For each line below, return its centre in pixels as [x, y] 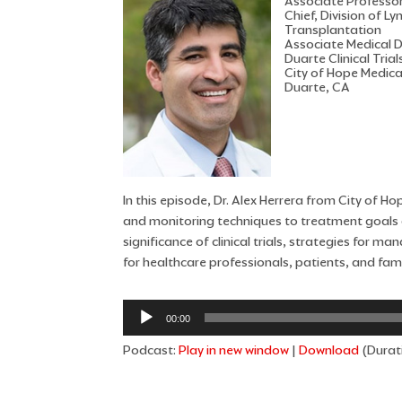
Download [329, 350]
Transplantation [333, 30]
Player [140, 330]
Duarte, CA [317, 87]
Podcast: [151, 350]
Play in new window [234, 350]
